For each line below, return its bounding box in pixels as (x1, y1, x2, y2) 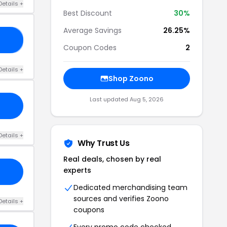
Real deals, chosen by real (63, 154, 161, 164)
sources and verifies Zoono (73, 194, 169, 204)
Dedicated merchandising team (73, 182, 187, 193)
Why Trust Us (78, 137, 130, 149)
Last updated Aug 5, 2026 (90, 95, 164, 103)
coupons (73, 205, 104, 215)
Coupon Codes (63, 43, 117, 53)
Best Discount (63, 8, 112, 18)
